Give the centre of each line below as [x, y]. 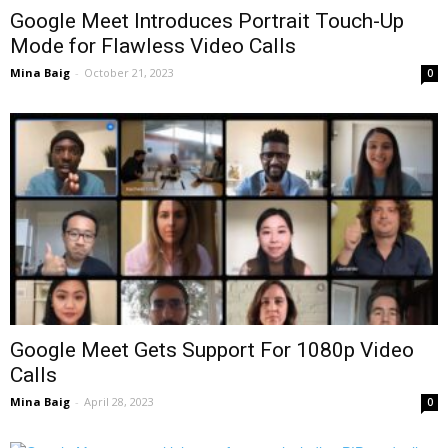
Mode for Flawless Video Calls [153, 46]
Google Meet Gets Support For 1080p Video [212, 349]
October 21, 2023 [129, 73]
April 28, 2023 [119, 401]
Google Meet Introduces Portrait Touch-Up [207, 21]
